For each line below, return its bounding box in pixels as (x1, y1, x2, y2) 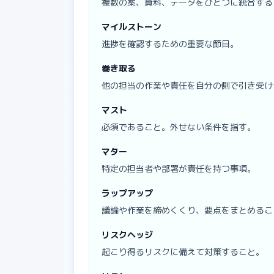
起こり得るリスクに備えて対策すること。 (102, 245, 264, 257)
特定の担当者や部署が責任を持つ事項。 (102, 162, 256, 174)
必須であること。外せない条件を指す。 (102, 120, 256, 133)
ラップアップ (102, 187, 153, 199)
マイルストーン (102, 20, 161, 32)
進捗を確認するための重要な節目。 (102, 37, 239, 50)
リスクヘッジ (102, 228, 153, 240)
